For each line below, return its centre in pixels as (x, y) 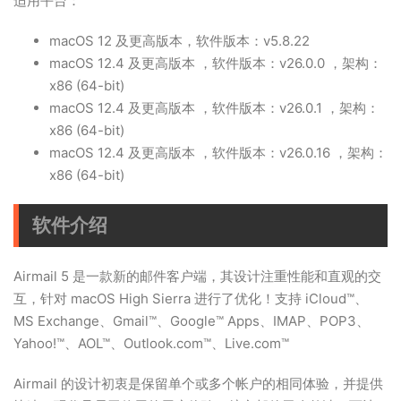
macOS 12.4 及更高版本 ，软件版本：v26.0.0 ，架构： (216, 63)
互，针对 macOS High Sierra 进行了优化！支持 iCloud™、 (191, 299)
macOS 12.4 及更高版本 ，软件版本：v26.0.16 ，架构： (218, 153)
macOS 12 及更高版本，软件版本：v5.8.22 (179, 41)
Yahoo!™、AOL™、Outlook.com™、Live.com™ (151, 343)
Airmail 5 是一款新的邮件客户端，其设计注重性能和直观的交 (197, 276)
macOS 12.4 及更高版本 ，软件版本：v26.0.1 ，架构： (214, 108)
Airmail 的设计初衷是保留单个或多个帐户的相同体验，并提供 (198, 384)
